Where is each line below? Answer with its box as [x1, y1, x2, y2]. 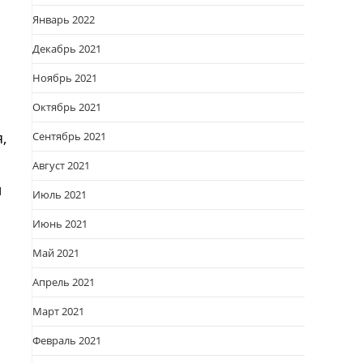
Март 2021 [32, 304, 84, 318]
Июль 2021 [32, 187, 87, 202]
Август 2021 [32, 158, 90, 173]
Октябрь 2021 [32, 100, 101, 114]
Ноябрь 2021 [32, 70, 97, 85]
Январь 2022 [32, 12, 95, 27]
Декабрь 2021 [32, 41, 101, 56]
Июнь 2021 [32, 216, 88, 231]
